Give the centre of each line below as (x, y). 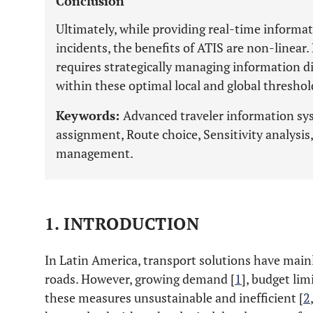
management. (95, 153)
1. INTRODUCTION (122, 224)
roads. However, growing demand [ (140, 279)
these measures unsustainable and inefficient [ (174, 298)
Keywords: (89, 115)
